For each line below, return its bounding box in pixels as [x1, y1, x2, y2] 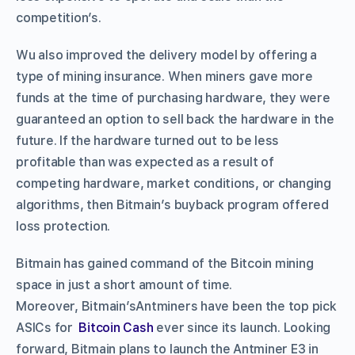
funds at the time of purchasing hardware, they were [16, 90, 330, 106]
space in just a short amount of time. [16, 277, 233, 293]
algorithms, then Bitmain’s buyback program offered [16, 197, 330, 213]
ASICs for [16, 320, 79, 336]
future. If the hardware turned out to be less [16, 133, 280, 149]
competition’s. [16, 10, 101, 26]
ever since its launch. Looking [153, 320, 331, 336]
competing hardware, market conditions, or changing [16, 176, 332, 192]
